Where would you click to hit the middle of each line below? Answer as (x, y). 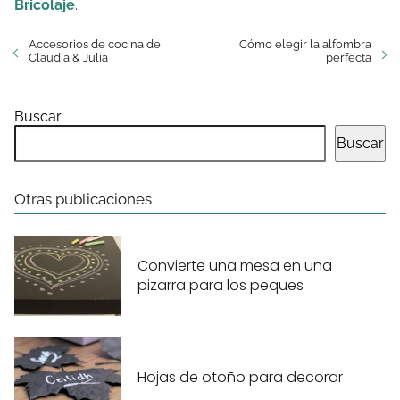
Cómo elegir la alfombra (305, 45)
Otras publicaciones (83, 200)
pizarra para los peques (221, 285)
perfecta (349, 58)
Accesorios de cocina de (95, 45)
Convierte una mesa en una (235, 265)
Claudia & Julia (68, 58)
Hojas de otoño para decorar (240, 377)
